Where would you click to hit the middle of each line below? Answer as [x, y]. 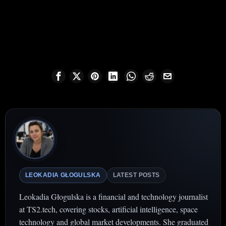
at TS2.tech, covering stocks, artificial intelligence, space [108, 209]
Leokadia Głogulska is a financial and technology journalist [114, 197]
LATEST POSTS [136, 175]
